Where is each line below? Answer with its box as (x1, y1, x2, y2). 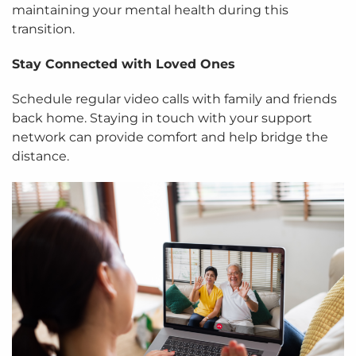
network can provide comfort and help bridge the (12, 130, 328, 145)
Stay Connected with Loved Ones (12, 56, 235, 72)
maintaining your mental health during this (12, 2, 288, 18)
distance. (12, 149, 69, 164)
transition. (12, 21, 75, 37)
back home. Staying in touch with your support (12, 110, 312, 126)
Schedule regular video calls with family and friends (12, 91, 337, 107)
